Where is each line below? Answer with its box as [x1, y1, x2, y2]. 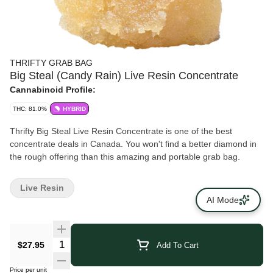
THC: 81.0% [13, 105, 47, 112]
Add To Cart [156, 240, 199, 250]
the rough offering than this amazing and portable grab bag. [10, 152, 240, 161]
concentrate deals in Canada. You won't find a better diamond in [10, 139, 257, 149]
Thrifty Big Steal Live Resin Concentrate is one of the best [10, 126, 232, 136]
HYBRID [63, 105, 86, 112]
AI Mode [207, 195, 239, 205]
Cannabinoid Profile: [10, 85, 96, 94]
